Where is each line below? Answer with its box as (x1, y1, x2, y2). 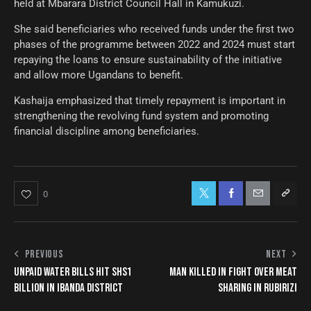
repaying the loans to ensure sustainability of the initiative (14, 53, 282, 66)
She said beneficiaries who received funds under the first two (14, 22, 294, 35)
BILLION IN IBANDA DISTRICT (14, 280, 123, 295)
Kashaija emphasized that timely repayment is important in (14, 94, 285, 107)
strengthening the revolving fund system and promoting (14, 109, 269, 122)
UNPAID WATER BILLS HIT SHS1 (14, 264, 132, 279)
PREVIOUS (24, 247, 64, 261)
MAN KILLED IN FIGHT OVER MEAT (169, 264, 297, 279)
